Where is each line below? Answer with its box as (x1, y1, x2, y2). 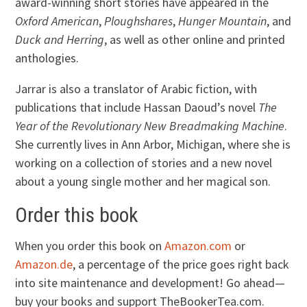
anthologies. (15, 50, 79, 66)
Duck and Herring (15, 32, 105, 48)
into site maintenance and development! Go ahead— (15, 274, 286, 291)
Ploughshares (104, 13, 173, 29)
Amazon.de (15, 256, 73, 272)
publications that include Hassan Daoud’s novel (15, 99, 259, 116)
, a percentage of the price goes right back (73, 256, 290, 272)
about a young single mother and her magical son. (15, 173, 271, 190)
